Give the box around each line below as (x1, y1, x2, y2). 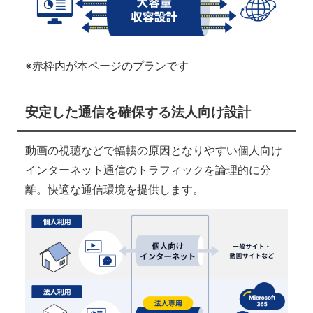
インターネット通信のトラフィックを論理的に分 (24, 163, 271, 177)
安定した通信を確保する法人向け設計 (24, 103, 251, 121)
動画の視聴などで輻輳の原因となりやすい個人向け (24, 143, 282, 158)
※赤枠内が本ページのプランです (24, 58, 189, 73)
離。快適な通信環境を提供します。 (24, 182, 204, 197)
